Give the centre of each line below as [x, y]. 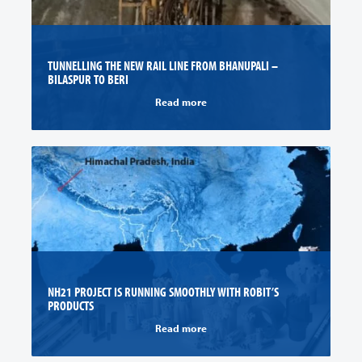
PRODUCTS [71, 305]
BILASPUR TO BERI [88, 79]
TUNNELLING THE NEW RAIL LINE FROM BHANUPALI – [163, 65]
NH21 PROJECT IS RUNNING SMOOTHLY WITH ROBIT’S [163, 292]
